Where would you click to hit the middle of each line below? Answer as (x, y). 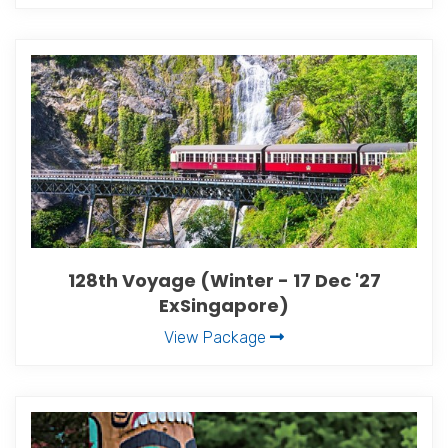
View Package (217, 337)
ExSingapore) (224, 305)
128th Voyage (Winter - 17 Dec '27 (224, 280)
